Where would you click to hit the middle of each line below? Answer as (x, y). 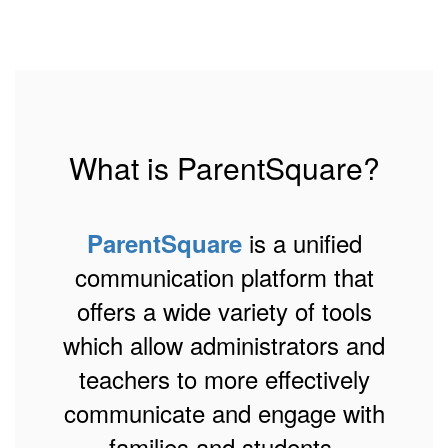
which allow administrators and (224, 345)
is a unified (301, 243)
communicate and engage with (224, 413)
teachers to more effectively (224, 379)
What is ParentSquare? (224, 168)
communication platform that (224, 277)
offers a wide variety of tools (224, 311)
